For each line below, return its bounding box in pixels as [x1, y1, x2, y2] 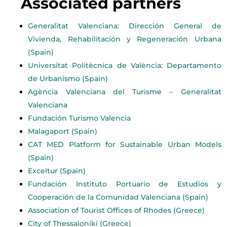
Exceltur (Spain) [28, 166, 86, 175]
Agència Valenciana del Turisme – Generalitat [28, 87, 221, 96]
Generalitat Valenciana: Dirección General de [28, 21, 221, 30]
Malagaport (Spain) [28, 126, 98, 136]
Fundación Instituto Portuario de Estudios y [28, 179, 221, 188]
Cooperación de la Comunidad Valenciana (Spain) [28, 192, 211, 202]
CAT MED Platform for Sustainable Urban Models [28, 139, 221, 149]
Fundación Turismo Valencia [28, 113, 131, 123]
